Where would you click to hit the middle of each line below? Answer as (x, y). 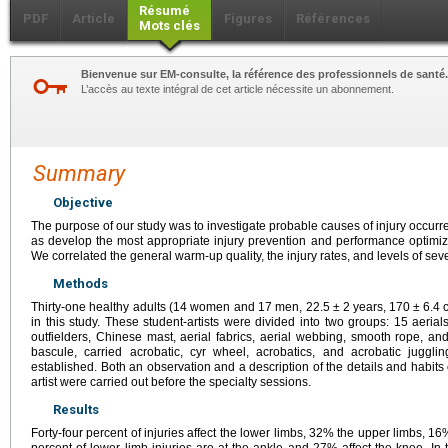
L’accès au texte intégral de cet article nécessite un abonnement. (237, 89)
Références (333, 19)
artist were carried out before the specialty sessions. (171, 382)
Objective (83, 203)
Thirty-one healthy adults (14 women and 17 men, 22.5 (180, 307)
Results (76, 410)
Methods (80, 284)
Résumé (164, 11)
